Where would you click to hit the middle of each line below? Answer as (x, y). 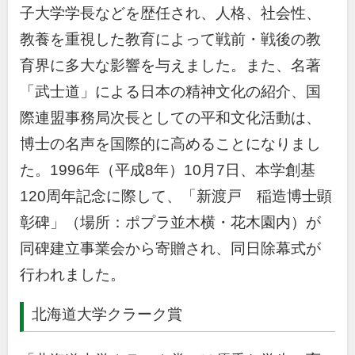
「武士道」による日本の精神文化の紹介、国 (170, 91)
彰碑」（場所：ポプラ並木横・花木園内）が (170, 222)
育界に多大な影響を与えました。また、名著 (170, 65)
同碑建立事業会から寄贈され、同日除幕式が (170, 248)
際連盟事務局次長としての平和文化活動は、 (170, 117)
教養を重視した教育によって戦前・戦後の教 (170, 39)
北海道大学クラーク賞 (107, 315)
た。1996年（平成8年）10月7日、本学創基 (168, 170)
